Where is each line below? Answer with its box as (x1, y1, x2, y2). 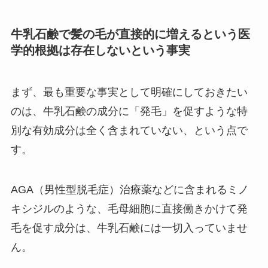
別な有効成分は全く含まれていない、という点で (10, 124, 248, 136)
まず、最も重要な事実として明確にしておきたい (10, 86, 248, 98)
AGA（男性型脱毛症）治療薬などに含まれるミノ (10, 184, 249, 196)
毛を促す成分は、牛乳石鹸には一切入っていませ (10, 222, 248, 234)
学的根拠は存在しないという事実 (10, 44, 190, 57)
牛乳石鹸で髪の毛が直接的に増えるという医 (10, 28, 250, 41)
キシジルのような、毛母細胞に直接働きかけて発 (10, 203, 248, 215)
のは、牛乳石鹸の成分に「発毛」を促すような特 (10, 105, 248, 117)
